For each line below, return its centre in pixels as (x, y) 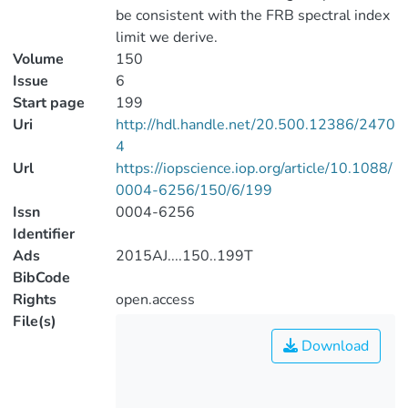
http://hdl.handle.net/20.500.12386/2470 (255, 125)
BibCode (41, 278)
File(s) (35, 321)
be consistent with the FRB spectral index (252, 15)
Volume (38, 59)
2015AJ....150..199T (184, 256)
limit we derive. (166, 37)
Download (333, 346)
